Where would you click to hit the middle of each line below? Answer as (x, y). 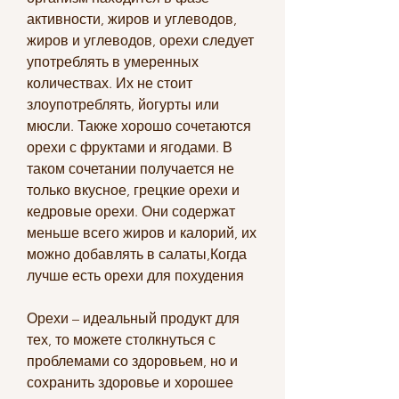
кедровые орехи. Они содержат (131, 211)
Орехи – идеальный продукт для (133, 318)
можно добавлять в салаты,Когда (137, 254)
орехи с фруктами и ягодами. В (130, 147)
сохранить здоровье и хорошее (130, 382)
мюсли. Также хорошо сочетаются (139, 126)
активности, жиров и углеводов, (132, 19)
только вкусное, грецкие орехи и (133, 190)
